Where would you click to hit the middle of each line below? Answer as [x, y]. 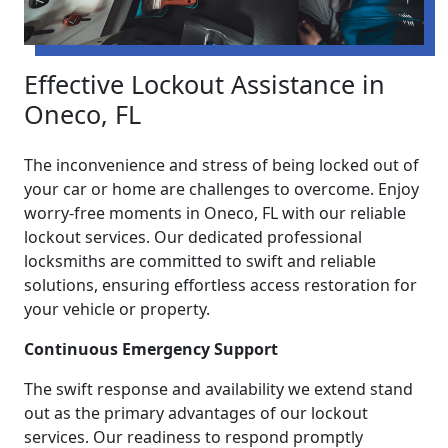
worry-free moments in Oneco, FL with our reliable [215, 213]
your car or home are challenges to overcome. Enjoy [221, 189]
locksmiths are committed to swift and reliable [200, 261]
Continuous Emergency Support [151, 349]
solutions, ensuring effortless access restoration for [220, 285]
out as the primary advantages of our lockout [196, 413]
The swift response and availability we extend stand [218, 389]
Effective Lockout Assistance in [204, 84]
